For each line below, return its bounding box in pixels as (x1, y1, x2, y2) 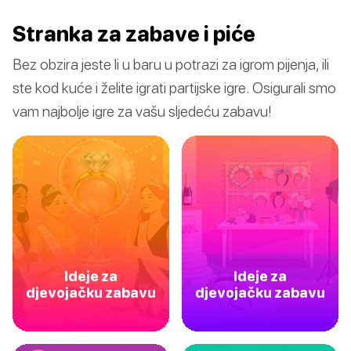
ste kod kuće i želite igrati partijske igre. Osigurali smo (13, 78, 336, 97)
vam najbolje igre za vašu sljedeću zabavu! (13, 102, 272, 121)
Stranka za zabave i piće (13, 21, 255, 47)
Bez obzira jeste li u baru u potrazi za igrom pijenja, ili (13, 55, 329, 74)
